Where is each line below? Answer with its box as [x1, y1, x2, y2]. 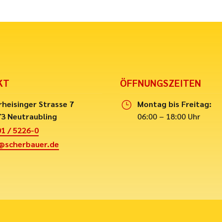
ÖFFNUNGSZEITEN [120, 76, 202, 89]
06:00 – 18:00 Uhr [137, 111, 201, 121]
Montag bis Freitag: [137, 98, 212, 109]
